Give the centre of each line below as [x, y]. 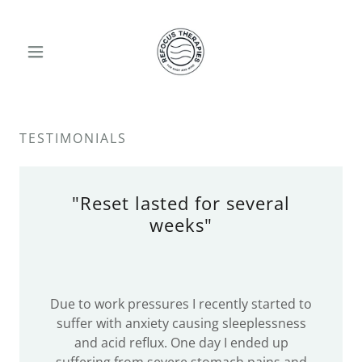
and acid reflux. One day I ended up [181, 343]
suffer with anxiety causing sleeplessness [181, 323]
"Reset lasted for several [181, 203]
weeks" [181, 225]
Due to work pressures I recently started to [181, 304]
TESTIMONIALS [73, 138]
